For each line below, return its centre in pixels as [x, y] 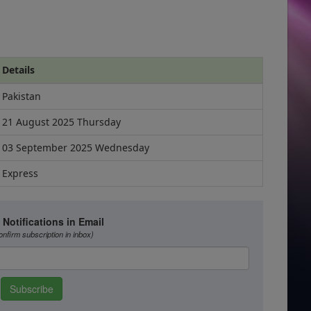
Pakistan [22, 96]
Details [18, 70]
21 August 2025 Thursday [61, 122]
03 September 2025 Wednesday [76, 148]
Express [20, 173]
